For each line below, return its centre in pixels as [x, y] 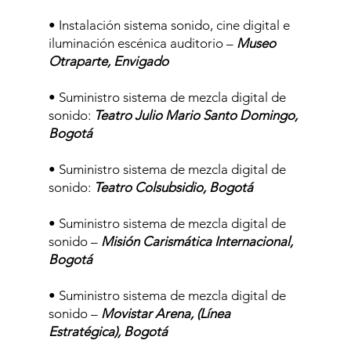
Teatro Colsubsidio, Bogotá [173, 187]
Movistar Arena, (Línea [164, 313]
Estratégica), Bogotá [108, 331]
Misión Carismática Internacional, [197, 241]
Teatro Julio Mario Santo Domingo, [195, 115]
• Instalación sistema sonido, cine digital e [169, 25]
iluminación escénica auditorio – [142, 43]
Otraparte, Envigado [108, 61]
